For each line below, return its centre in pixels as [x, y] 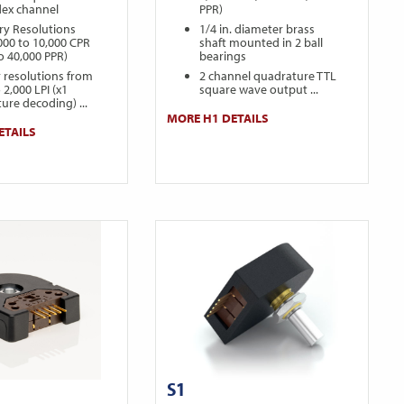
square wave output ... [259, 90]
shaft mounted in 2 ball [262, 43]
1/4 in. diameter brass [257, 29]
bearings [223, 56]
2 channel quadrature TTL [268, 76]
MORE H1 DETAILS [218, 119]
